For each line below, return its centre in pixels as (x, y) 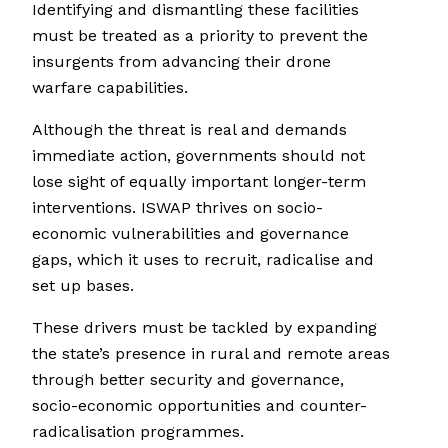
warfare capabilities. (110, 88)
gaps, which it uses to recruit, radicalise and (203, 260)
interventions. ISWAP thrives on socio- (177, 208)
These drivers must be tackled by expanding (204, 328)
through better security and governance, (188, 380)
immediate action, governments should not (198, 156)
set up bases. (83, 286)
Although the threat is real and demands (189, 130)
